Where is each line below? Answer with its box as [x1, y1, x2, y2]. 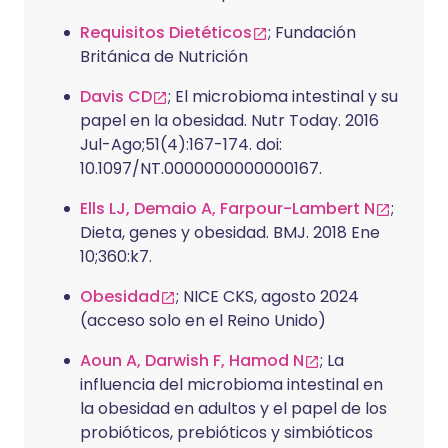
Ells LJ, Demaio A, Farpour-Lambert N [80, 197, 375, 221]
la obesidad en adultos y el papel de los [80, 397, 387, 421]
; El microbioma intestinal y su [168, 85, 398, 109]
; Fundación [268, 21, 356, 45]
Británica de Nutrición [80, 45, 248, 69]
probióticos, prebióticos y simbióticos [80, 421, 373, 445]
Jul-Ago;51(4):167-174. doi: [80, 133, 282, 157]
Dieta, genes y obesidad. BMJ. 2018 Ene [80, 221, 380, 245]
